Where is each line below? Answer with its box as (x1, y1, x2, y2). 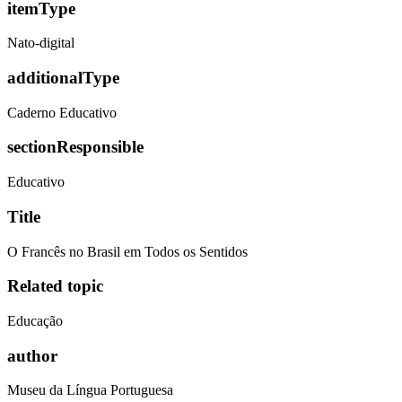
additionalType (7, 67, 119, 87)
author (7, 345, 57, 365)
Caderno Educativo (7, 104, 117, 120)
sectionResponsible (7, 137, 144, 157)
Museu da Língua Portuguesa (7, 382, 173, 398)
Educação (7, 312, 63, 328)
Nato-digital (7, 35, 74, 51)
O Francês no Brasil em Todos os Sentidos (7, 243, 248, 259)
